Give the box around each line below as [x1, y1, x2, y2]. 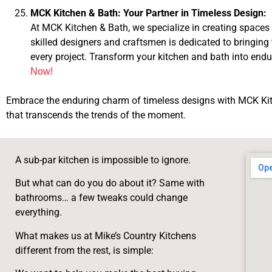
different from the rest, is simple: [15, 244, 154, 256]
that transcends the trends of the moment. [6, 109, 186, 121]
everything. [15, 206, 62, 219]
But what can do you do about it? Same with [15, 177, 205, 189]
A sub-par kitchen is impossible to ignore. [15, 154, 191, 166]
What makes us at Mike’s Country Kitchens [15, 229, 196, 242]
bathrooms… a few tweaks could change [15, 192, 188, 204]
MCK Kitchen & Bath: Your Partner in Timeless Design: [30, 7, 267, 19]
